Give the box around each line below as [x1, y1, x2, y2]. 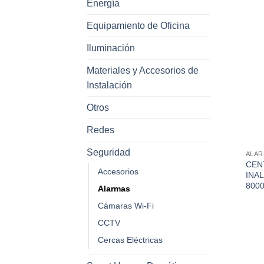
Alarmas [98, 184, 130, 194]
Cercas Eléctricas [98, 235, 163, 245]
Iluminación [87, 43, 135, 54]
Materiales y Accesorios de [87, 65, 199, 76]
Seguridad [87, 147, 130, 158]
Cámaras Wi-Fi [98, 201, 154, 211]
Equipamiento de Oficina [87, 21, 190, 31]
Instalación [87, 80, 132, 91]
